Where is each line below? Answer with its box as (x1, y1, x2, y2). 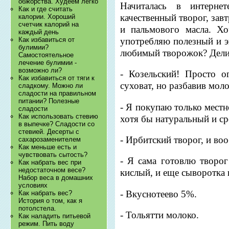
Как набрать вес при (18, 158, 82, 167)
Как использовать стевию (18, 112, 99, 121)
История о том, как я (18, 197, 83, 205)
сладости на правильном (18, 89, 97, 98)
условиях (18, 181, 48, 190)
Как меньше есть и (18, 143, 77, 151)
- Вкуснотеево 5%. (120, 188, 197, 199)
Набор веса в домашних (18, 174, 94, 182)
